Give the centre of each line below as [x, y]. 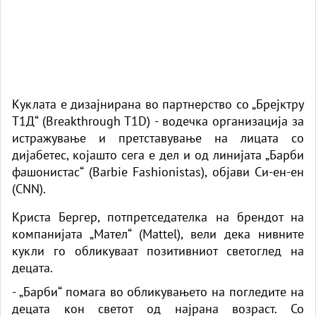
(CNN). [29, 188]
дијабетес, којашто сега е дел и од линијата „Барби [158, 154]
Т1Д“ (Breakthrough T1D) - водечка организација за [158, 121]
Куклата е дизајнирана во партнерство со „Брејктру [158, 104]
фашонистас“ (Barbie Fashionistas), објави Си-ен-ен [158, 171]
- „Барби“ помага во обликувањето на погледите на [158, 291]
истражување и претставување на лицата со [158, 138]
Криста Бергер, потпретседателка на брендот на [158, 217]
